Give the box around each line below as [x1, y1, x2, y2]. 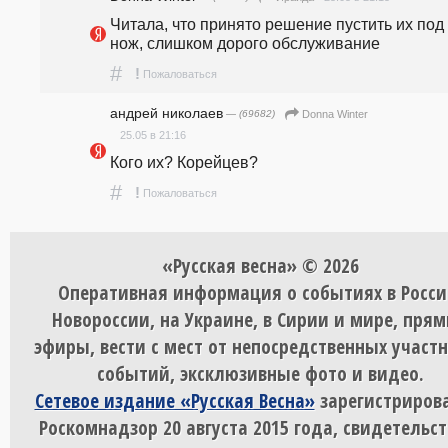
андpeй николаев [110, 104, 223, 121]
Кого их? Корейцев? [110, 153, 258, 172]
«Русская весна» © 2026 [161, 252, 359, 280]
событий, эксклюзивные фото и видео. [96, 360, 424, 388]
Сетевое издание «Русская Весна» [34, 387, 315, 415]
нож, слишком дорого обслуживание [110, 33, 380, 52]
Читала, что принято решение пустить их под [110, 14, 444, 33]
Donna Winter [302, 108, 368, 121]
